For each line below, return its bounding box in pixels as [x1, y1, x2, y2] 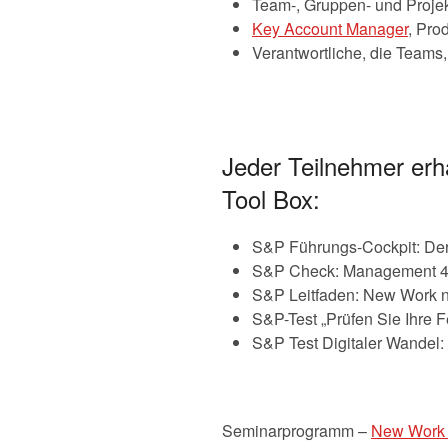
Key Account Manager [252, 16, 408, 40]
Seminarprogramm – [222, 418, 371, 442]
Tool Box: [222, 180, 320, 216]
